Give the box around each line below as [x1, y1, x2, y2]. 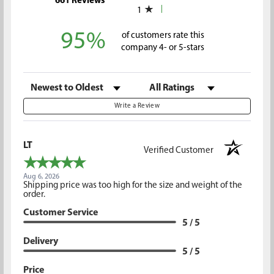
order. [23, 190, 45, 199]
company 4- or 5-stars [121, 43, 205, 53]
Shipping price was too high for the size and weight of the [23, 180, 242, 190]
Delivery [23, 236, 58, 246]
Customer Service [23, 207, 98, 218]
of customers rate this [121, 31, 204, 41]
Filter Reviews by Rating [141, 80, 233, 89]
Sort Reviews [22, 80, 72, 89]
